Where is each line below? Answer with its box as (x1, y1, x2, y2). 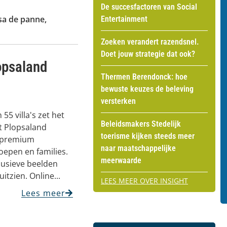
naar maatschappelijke (101, 143, 176, 153)
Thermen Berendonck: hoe (101, 71, 187, 82)
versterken (101, 96, 136, 106)
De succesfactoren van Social (101, 2, 197, 12)
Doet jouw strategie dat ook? (101, 49, 195, 59)
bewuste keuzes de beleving (101, 84, 194, 94)
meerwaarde (101, 155, 141, 165)
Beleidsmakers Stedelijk (101, 119, 181, 129)
